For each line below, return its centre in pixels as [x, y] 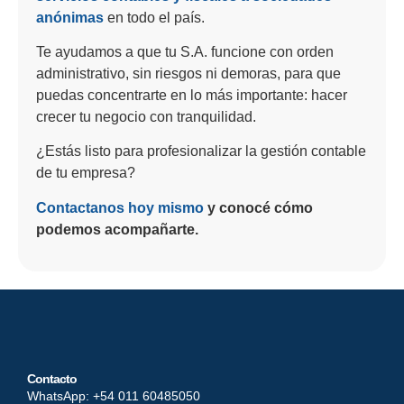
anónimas [70, 17]
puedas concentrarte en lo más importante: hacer [192, 95]
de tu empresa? [86, 173]
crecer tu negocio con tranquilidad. [146, 116]
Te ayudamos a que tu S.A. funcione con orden [185, 51]
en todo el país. [154, 17]
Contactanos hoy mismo [120, 207]
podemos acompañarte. [117, 229]
